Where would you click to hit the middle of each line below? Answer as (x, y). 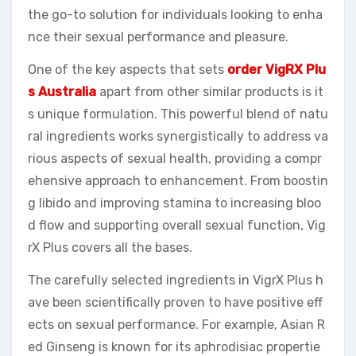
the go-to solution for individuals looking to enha (175, 14)
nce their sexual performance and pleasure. (158, 37)
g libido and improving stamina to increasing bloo (174, 203)
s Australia (62, 91)
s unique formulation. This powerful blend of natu (178, 114)
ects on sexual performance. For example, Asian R (176, 324)
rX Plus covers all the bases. (110, 247)
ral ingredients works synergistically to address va (178, 136)
